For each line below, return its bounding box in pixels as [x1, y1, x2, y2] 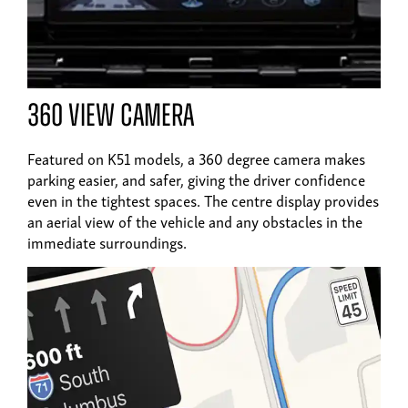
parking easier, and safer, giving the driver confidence [27, 166, 365, 191]
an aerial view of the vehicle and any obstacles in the [27, 208, 362, 233]
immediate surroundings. [27, 229, 187, 254]
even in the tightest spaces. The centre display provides [27, 187, 379, 212]
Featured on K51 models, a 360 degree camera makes [27, 145, 365, 170]
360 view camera [27, 101, 194, 134]
